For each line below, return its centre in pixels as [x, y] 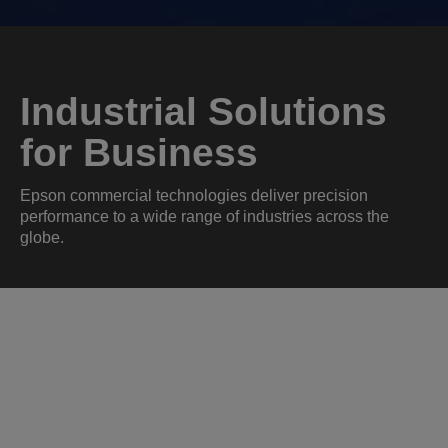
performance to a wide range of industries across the [204, 216]
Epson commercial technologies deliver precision [194, 195]
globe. [42, 237]
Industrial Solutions [203, 111]
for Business [139, 152]
